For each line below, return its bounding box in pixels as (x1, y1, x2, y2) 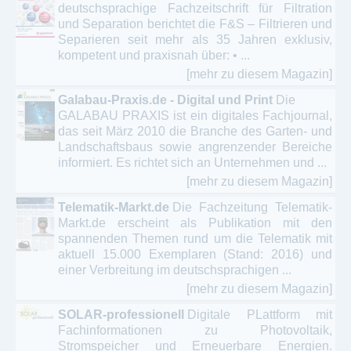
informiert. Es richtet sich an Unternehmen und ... (58, 155, 327, 169)
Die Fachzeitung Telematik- (172, 200, 332, 214)
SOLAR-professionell (58, 307, 184, 321)
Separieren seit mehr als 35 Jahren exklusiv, (58, 32, 332, 46)
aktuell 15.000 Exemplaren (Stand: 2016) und (58, 247, 332, 261)
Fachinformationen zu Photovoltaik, (58, 323, 332, 337)
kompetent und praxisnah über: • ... (58, 48, 250, 62)
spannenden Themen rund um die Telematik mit (58, 231, 332, 245)
